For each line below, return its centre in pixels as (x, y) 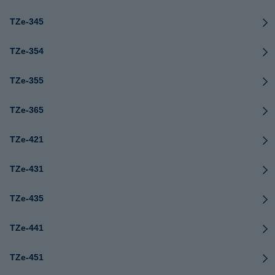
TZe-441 (27, 228)
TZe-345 (27, 21)
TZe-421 (27, 139)
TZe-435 (27, 198)
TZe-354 (27, 51)
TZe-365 (27, 110)
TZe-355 (27, 80)
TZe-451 (27, 257)
